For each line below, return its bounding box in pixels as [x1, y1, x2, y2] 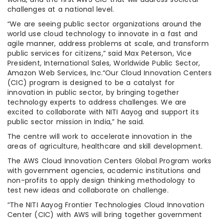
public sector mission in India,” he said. [7, 116, 145, 127]
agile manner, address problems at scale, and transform [7, 38, 209, 48]
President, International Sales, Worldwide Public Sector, [7, 58, 200, 68]
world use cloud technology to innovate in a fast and [7, 28, 198, 39]
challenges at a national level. [7, 4, 114, 14]
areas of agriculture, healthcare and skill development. [7, 141, 203, 151]
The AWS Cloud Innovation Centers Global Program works [7, 155, 212, 166]
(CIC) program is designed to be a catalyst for [7, 77, 175, 88]
